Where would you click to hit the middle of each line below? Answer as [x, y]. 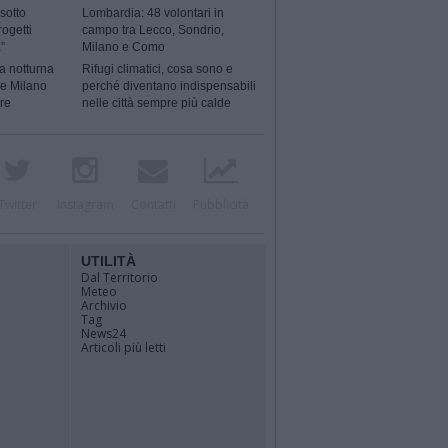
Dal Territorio [119, 277]
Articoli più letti [123, 347]
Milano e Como [124, 47]
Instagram [85, 204]
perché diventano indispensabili [169, 86]
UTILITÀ [108, 261]
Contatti [153, 204]
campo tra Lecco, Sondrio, [153, 30]
